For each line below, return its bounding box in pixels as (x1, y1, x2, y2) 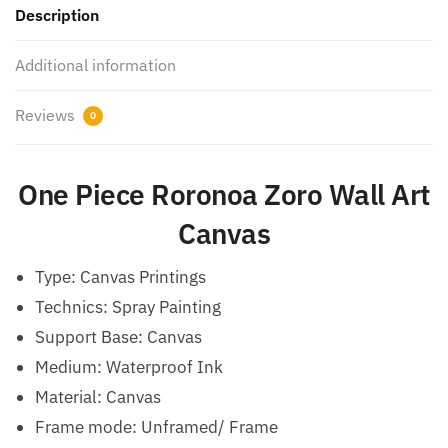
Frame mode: (35, 416, 141, 438)
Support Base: (35, 326, 147, 348)
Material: (35, 386, 106, 408)
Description (15, 4, 99, 25)
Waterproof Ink (106, 356, 223, 378)
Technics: (35, 296, 112, 318)
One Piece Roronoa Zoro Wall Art (18, 175, 430, 213)
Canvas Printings (80, 266, 206, 288)
